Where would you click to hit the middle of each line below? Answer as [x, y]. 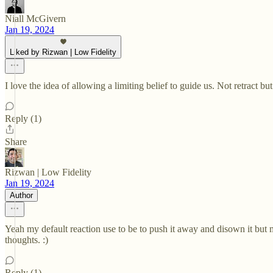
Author [21, 195]
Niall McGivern [35, 19]
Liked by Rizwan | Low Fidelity [63, 52]
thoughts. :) [27, 240]
